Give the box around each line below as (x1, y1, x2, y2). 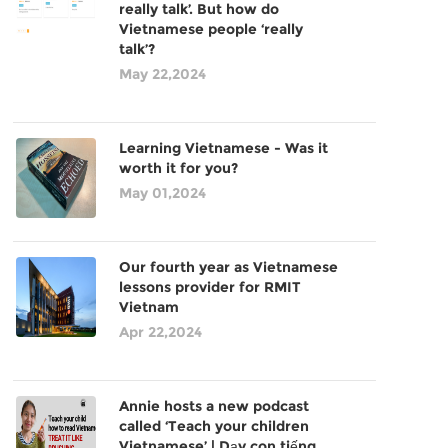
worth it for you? (118, 159, 238, 177)
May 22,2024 (118, 65, 206, 83)
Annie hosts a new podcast (118, 397, 309, 415)
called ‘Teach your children (118, 417, 309, 435)
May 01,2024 (118, 184, 206, 202)
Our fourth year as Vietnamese (118, 258, 338, 276)
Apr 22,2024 (118, 323, 202, 341)
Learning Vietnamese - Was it (118, 139, 328, 157)
